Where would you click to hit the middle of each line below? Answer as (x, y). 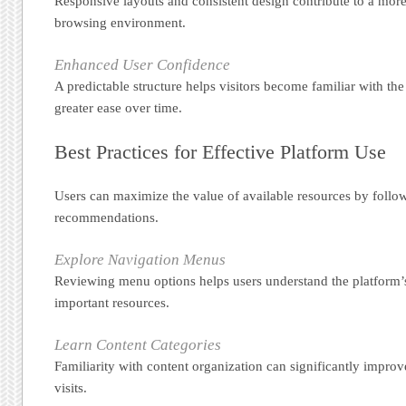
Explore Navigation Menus (140, 260)
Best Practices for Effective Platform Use (221, 151)
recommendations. (107, 217)
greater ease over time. (119, 108)
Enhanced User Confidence (143, 65)
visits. (71, 388)
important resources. (112, 303)
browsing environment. (121, 23)
